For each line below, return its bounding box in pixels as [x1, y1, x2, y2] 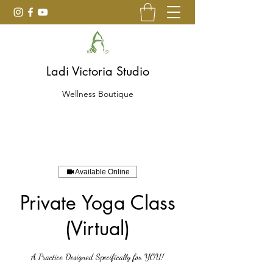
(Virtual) [65, 216, 130, 241]
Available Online [74, 168, 130, 176]
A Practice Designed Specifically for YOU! [31, 252, 164, 262]
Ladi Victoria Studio [46, 63, 149, 79]
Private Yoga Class [19, 190, 175, 215]
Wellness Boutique [62, 88, 133, 99]
